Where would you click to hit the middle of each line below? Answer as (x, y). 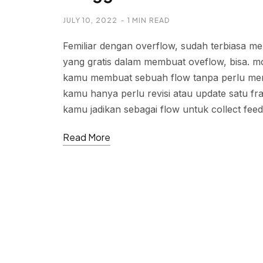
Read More (87, 137)
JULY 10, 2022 (90, 20)
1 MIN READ (149, 20)
